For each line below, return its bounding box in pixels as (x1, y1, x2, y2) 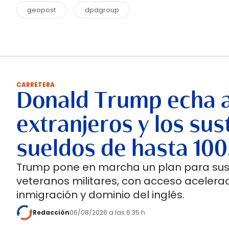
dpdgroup (85, 5, 119, 15)
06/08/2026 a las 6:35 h (70, 208, 145, 217)
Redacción (33, 208, 70, 217)
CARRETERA (16, 80, 55, 89)
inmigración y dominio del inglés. (16, 188, 185, 202)
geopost (27, 5, 56, 15)
